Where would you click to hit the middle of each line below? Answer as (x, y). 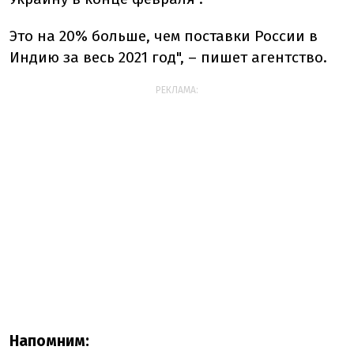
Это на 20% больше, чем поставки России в (164, 36)
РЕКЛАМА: (177, 90)
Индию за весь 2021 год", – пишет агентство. (168, 57)
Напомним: (49, 341)
